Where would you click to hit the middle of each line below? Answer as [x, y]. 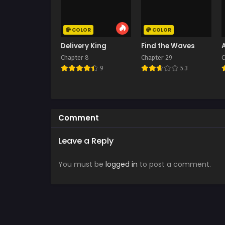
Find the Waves [168, 46]
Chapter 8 [75, 57]
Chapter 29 [157, 57]
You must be [82, 164]
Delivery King [84, 46]
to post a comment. [174, 164]
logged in [122, 164]
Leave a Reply [86, 141]
